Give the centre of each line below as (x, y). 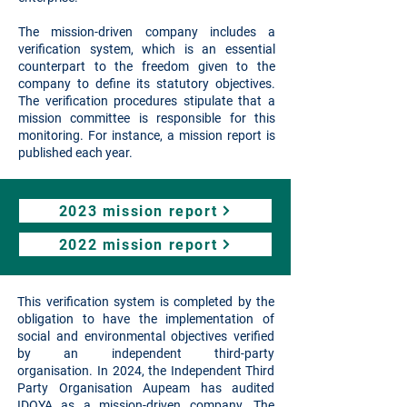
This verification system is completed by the (146, 302)
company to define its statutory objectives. (147, 84)
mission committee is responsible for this (147, 118)
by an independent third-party (146, 353)
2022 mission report (138, 244)
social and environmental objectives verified (146, 336)
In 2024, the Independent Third (186, 371)
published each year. (75, 153)
